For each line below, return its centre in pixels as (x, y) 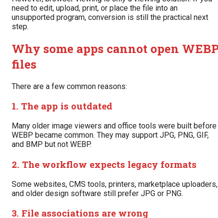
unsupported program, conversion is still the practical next (110, 17)
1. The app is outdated (62, 106)
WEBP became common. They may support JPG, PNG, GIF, (110, 135)
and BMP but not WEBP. (52, 145)
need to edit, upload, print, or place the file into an (95, 8)
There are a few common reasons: (69, 86)
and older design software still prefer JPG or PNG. (97, 193)
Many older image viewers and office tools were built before (114, 126)
